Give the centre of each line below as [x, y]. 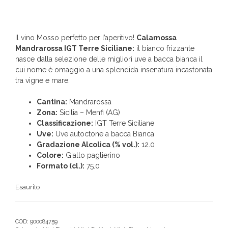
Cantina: [52, 102]
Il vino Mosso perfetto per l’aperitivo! [76, 37]
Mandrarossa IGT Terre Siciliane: [75, 48]
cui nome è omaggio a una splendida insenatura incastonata [114, 69]
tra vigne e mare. [42, 80]
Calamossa [156, 37]
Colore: [50, 155]
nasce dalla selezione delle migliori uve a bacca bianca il [109, 59]
